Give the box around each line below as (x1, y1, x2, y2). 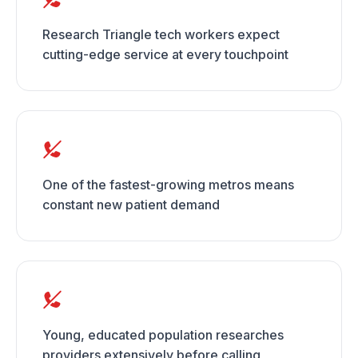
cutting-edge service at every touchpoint (42, 46, 288, 62)
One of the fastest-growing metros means (42, 177, 294, 193)
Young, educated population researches (42, 327, 284, 343)
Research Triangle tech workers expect (42, 26, 280, 42)
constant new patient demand (42, 197, 220, 213)
